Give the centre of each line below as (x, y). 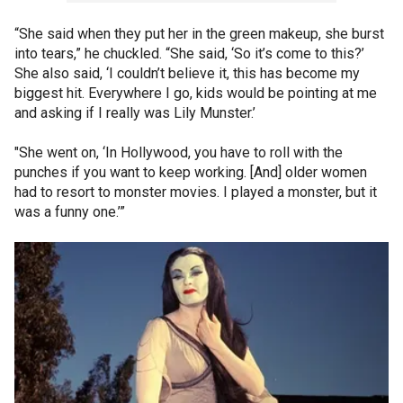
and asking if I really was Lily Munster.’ (135, 112)
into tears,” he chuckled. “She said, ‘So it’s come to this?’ (189, 53)
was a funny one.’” (70, 211)
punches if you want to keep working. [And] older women (191, 172)
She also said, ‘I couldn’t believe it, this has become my (187, 73)
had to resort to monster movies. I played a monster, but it (196, 192)
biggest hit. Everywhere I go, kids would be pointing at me (196, 93)
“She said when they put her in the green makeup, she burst (199, 33)
